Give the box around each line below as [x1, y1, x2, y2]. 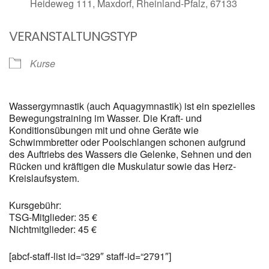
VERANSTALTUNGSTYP [9, 27, 137, 46]
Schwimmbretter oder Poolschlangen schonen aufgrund [9, 135, 246, 149]
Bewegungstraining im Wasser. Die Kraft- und [9, 111, 202, 125]
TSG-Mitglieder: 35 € [9, 210, 97, 224]
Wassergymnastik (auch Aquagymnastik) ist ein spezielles [9, 99, 255, 113]
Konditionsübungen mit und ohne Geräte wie [9, 123, 199, 137]
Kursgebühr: [9, 198, 61, 212]
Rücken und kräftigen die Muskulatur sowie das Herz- [9, 159, 236, 173]
